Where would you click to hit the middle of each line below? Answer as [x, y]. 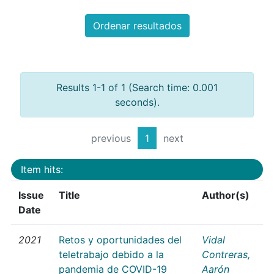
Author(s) [226, 195]
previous [111, 139]
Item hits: [42, 169]
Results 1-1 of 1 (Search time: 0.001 [137, 88]
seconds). [137, 102]
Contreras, [226, 254]
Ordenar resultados [137, 26]
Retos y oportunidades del [120, 239]
